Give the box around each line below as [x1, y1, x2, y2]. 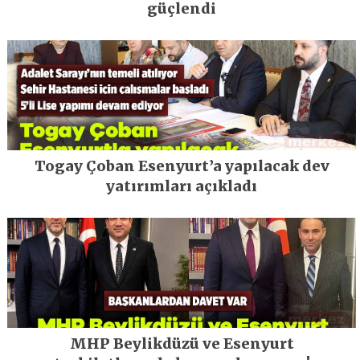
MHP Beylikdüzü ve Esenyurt [69, 334, 294, 354]
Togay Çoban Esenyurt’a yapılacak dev [34, 157, 329, 176]
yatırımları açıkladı [106, 177, 258, 196]
